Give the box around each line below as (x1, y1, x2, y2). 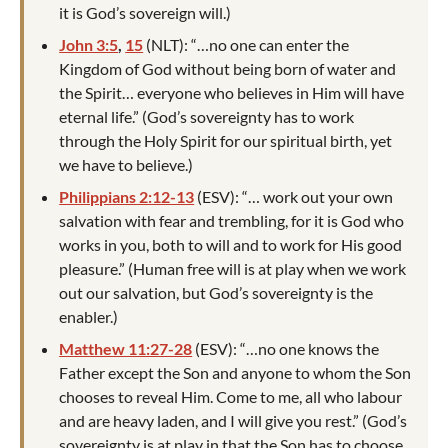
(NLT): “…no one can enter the (143, 34, 350, 54)
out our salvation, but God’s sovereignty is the (59, 282, 374, 302)
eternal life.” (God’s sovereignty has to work (59, 106, 355, 126)
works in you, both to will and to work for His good (59, 234, 403, 254)
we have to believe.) (59, 154, 194, 174)
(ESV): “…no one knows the (192, 338, 380, 358)
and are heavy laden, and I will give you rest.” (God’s (59, 410, 408, 430)
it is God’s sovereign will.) (59, 2, 232, 22)
